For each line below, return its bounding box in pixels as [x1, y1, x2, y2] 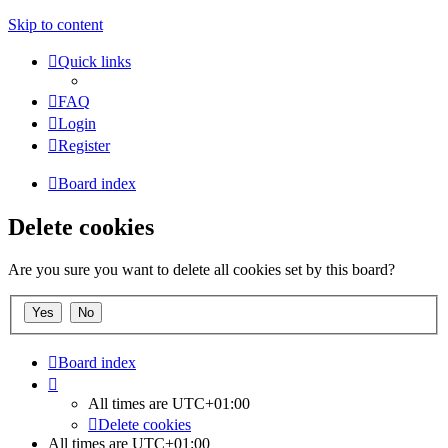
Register [58, 137, 110, 154]
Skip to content [8, 16, 103, 33]
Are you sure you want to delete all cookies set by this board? [8, 260, 395, 278]
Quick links [58, 53, 131, 70]
